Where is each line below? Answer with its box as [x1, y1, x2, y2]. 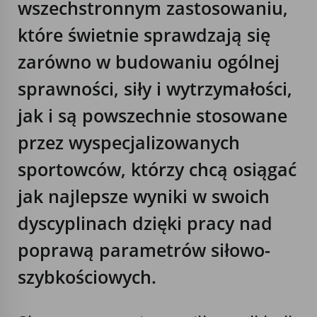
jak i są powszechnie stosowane [18, 103, 287, 127]
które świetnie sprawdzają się [18, 22, 270, 47]
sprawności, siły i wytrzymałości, [18, 76, 292, 100]
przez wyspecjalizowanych [18, 129, 240, 154]
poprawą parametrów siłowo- [18, 237, 270, 262]
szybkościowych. [18, 264, 156, 289]
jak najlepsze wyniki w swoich [18, 183, 270, 208]
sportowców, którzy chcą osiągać [18, 156, 296, 181]
